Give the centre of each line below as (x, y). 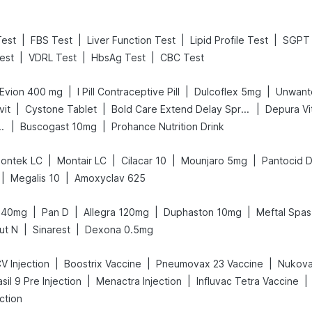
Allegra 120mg (116, 212)
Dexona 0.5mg (119, 229)
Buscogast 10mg (58, 126)
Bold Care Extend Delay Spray (245, 109)
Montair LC (82, 161)
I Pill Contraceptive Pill (128, 92)
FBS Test (52, 40)
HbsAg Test (118, 57)
